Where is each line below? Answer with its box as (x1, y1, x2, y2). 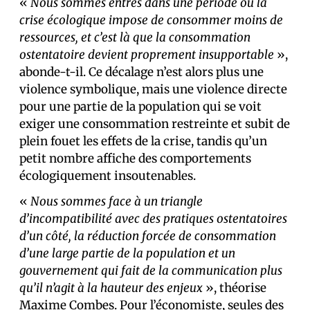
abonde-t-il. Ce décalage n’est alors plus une (19, 64, 264, 80)
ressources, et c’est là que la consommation (19, 30, 250, 45)
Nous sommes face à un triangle (30, 194, 203, 209)
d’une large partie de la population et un (19, 246, 235, 261)
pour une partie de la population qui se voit (19, 99, 262, 114)
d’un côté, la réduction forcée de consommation (19, 228, 276, 244)
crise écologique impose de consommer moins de (19, 12, 283, 28)
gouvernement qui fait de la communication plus (19, 263, 282, 278)
